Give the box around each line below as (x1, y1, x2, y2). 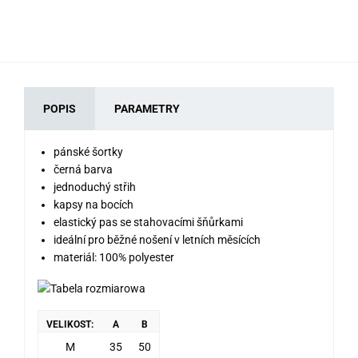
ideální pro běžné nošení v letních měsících (54, 233, 261, 246)
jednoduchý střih (54, 180, 136, 193)
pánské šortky (54, 145, 123, 158)
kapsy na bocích (54, 197, 133, 211)
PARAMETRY (114, 101, 180, 115)
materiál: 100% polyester (54, 250, 174, 264)
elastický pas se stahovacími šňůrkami (54, 215, 243, 229)
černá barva (54, 162, 113, 176)
